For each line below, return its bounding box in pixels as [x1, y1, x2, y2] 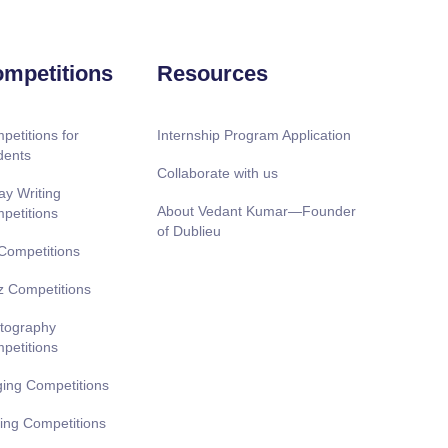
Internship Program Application [156, 126, 351, 143]
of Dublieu [156, 222, 221, 239]
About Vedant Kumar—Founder [156, 202, 356, 219]
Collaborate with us [156, 164, 278, 181]
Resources [156, 60, 268, 86]
